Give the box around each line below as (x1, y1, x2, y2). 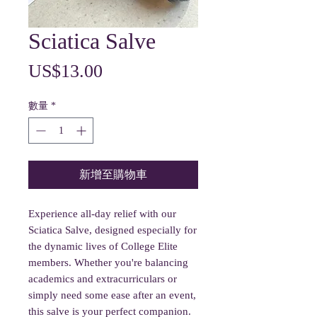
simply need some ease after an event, (28, 289, 196, 301)
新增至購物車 (79, 168, 147, 180)
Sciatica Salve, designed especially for (28, 224, 197, 236)
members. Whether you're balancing (28, 257, 188, 268)
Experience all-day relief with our (28, 208, 176, 219)
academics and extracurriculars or (28, 273, 177, 284)
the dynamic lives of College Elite (28, 241, 178, 252)
